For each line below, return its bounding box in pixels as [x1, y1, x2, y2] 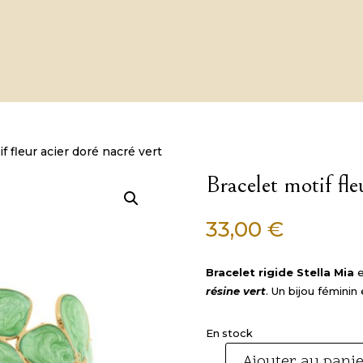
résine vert [205, 284, 266, 297]
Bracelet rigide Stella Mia [205, 265, 354, 279]
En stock [205, 327, 253, 340]
